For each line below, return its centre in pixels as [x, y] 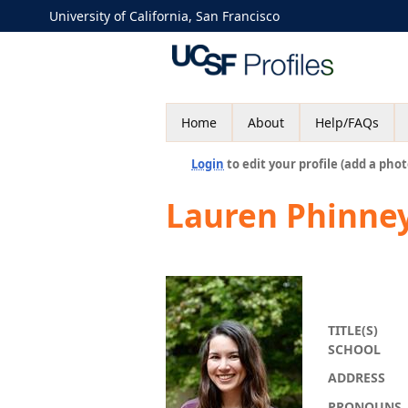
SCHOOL [354, 349]
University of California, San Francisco [164, 16]
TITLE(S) [353, 330]
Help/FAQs [347, 122]
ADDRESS [357, 377]
